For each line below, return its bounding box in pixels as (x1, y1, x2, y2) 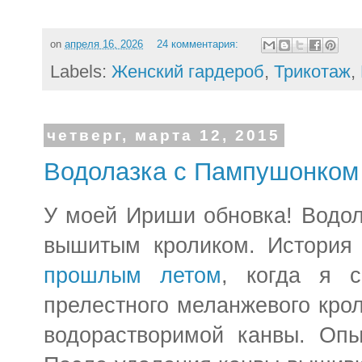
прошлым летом (44, 263, 221, 288)
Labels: (50, 61, 112, 82)
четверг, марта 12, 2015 (47, 126, 281, 144)
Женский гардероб (112, 61, 264, 82)
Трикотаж (274, 61, 351, 82)
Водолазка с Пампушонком (44, 158, 359, 186)
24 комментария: (156, 39, 242, 51)
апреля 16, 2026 (65, 39, 143, 51)
